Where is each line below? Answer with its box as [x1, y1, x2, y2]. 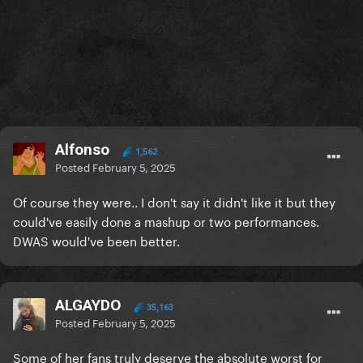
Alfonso [55, 140, 109, 160]
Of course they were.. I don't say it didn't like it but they [13, 191, 335, 211]
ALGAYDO [55, 296, 121, 315]
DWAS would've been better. [13, 230, 183, 250]
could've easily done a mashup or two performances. [13, 211, 319, 231]
